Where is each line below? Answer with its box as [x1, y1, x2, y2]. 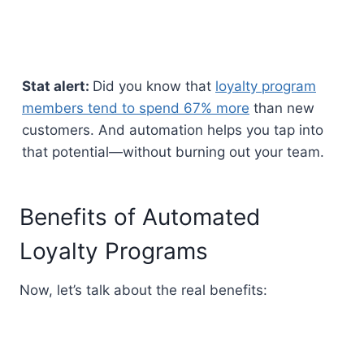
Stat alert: [22, 77, 93, 94]
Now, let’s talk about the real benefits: [19, 281, 267, 298]
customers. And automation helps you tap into [22, 121, 323, 138]
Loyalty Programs [19, 236, 208, 265]
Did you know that [93, 77, 215, 94]
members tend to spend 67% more [22, 99, 249, 116]
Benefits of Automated [19, 202, 260, 231]
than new [249, 99, 314, 116]
